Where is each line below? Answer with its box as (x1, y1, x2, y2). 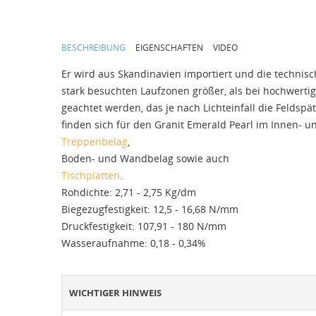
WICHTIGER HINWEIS (69, 286, 162, 300)
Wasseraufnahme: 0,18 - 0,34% (61, 236, 206, 250)
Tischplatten (61, 169, 120, 183)
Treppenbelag (61, 135, 128, 149)
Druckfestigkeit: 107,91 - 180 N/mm (61, 219, 226, 233)
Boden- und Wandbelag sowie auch (61, 152, 229, 166)
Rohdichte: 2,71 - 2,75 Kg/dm (61, 186, 196, 200)
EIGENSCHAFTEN (135, 42, 203, 54)
